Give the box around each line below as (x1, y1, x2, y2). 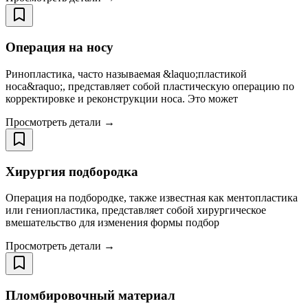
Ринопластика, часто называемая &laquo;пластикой (5, 67, 247, 80)
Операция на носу (5, 40, 113, 55)
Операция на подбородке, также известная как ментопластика (5, 192, 298, 204)
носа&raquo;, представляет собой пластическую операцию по (5, 80, 294, 92)
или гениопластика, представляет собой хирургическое (5, 204, 266, 217)
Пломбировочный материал (5, 288, 175, 303)
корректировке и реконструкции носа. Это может (5, 92, 238, 104)
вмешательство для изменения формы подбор (5, 217, 219, 229)
